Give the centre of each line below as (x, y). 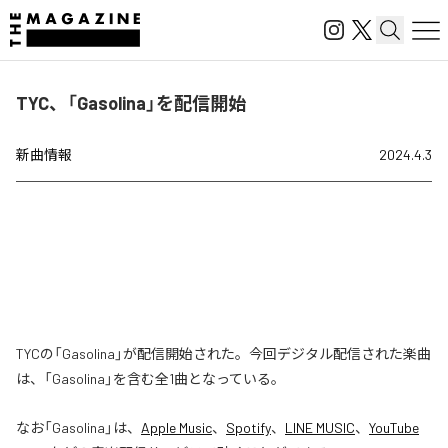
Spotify (248, 427)
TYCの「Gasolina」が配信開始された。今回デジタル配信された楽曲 (223, 353)
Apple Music (176, 427)
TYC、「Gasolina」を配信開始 (131, 103)
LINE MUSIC (320, 427)
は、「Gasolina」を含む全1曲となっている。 (150, 378)
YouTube (394, 427)
